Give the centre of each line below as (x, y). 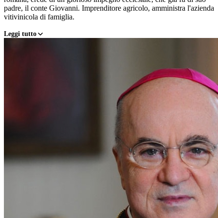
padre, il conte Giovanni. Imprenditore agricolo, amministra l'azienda (109, 8)
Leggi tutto (20, 34)
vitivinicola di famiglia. (39, 17)
